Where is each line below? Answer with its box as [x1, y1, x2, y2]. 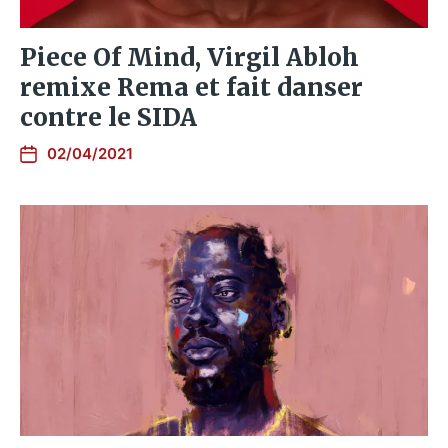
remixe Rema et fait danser [20, 72, 363, 104]
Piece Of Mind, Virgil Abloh [20, 42, 359, 74]
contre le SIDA [20, 102, 197, 134]
